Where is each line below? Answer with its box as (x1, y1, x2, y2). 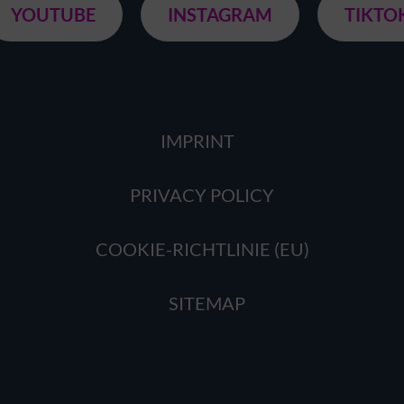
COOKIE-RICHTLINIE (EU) (95, 238, 309, 260)
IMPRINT (161, 130, 234, 151)
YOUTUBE (11, 4, 96, 25)
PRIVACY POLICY (130, 184, 274, 206)
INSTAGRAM (168, 4, 272, 25)
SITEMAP (168, 292, 245, 314)
